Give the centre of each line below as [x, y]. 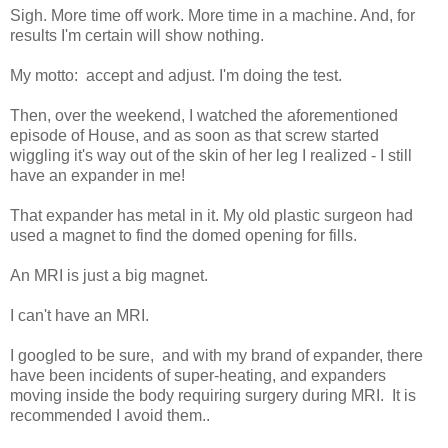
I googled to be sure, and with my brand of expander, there [216, 355]
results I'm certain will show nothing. [137, 35]
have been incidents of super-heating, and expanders [198, 375]
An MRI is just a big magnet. [109, 275]
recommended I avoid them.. [110, 415]
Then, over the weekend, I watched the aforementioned [204, 115]
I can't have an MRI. [79, 315]
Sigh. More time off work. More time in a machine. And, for [212, 15]
